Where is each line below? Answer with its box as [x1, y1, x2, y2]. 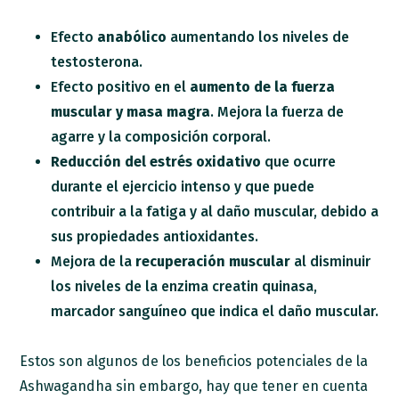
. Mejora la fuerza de [210, 102, 345, 120]
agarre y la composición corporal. [51, 127, 275, 145]
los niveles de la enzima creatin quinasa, [51, 277, 318, 295]
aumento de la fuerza [190, 77, 336, 95]
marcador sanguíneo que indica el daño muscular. [51, 302, 379, 320]
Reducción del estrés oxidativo [51, 152, 262, 170]
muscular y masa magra [51, 102, 211, 120]
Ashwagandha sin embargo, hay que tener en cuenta [20, 377, 369, 395]
